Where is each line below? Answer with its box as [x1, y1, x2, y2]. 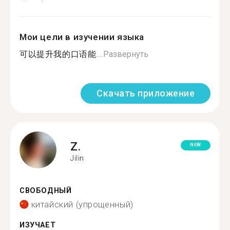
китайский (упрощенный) [31, 199, 133, 209]
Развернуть [103, 49, 149, 59]
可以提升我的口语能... [20, 49, 104, 59]
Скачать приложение [97, 88, 195, 99]
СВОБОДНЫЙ [20, 186, 72, 195]
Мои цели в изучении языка [20, 32, 144, 42]
